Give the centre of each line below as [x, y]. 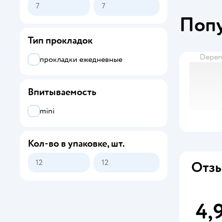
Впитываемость [62, 92]
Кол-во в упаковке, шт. [76, 143]
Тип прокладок [60, 40]
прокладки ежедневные [81, 59]
